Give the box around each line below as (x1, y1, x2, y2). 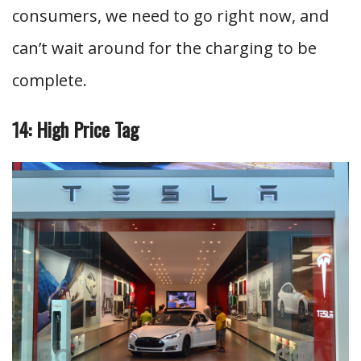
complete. (12, 69, 87, 91)
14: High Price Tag (12, 114, 139, 143)
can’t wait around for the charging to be (12, 37, 317, 59)
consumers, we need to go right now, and (12, 5, 329, 27)
